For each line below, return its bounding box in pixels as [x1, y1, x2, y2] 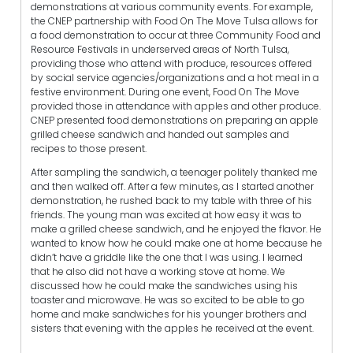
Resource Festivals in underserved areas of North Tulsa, [31, 42, 289, 56]
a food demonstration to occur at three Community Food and [31, 28, 321, 42]
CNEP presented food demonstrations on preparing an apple [31, 113, 318, 127]
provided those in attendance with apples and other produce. [31, 98, 321, 113]
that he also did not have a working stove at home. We [31, 264, 285, 278]
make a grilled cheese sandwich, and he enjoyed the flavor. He [31, 221, 321, 236]
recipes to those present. [31, 141, 149, 155]
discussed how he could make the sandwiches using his [31, 278, 298, 292]
